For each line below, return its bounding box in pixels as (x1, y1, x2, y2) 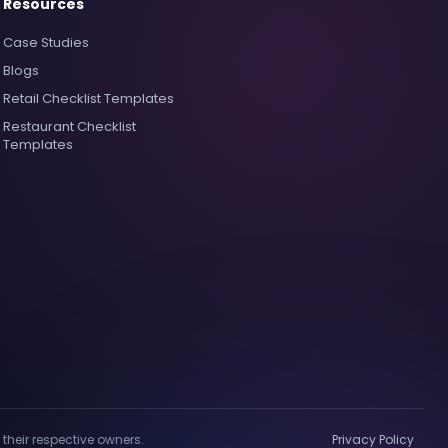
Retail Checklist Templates (2, 89, 174, 108)
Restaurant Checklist (2, 117, 136, 136)
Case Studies (2, 33, 89, 52)
